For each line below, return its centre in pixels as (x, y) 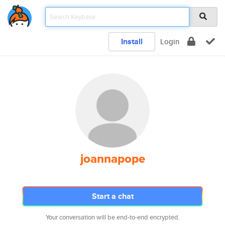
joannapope (113, 159)
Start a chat (113, 196)
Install (132, 41)
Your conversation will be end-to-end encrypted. (113, 217)
